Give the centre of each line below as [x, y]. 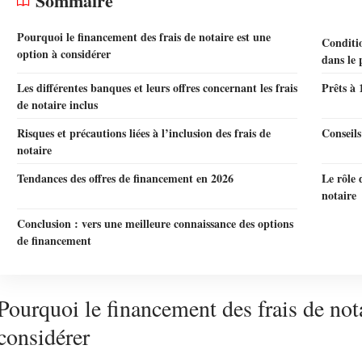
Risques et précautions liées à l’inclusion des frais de [144, 133]
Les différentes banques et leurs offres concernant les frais [157, 88]
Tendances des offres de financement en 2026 [125, 178]
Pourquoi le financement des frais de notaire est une [144, 37]
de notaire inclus [57, 105]
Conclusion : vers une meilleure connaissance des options [155, 223]
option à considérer [64, 54]
